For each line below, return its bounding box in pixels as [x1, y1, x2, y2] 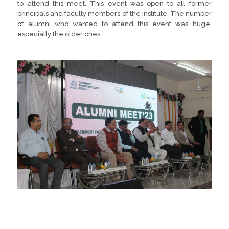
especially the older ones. [17, 30, 102, 38]
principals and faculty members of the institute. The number [17, 10, 212, 17]
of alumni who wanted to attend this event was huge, [17, 20, 212, 28]
